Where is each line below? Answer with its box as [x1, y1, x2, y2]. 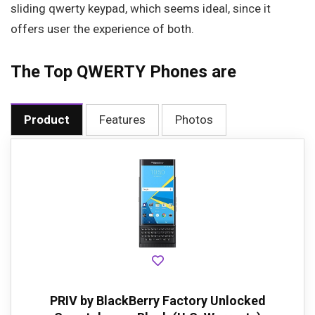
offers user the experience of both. [11, 22, 194, 36]
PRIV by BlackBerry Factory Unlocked [49, 293, 266, 308]
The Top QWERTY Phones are [11, 62, 236, 82]
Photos [175, 112, 213, 127]
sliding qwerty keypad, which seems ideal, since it [11, 1, 271, 15]
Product [24, 112, 70, 127]
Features [99, 112, 146, 127]
